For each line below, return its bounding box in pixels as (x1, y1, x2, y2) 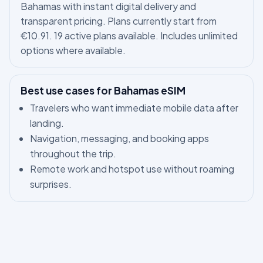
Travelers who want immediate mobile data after (29, 101, 238, 114)
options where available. (20, 44, 126, 57)
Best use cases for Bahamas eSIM (20, 84, 186, 97)
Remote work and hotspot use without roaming (29, 162, 234, 175)
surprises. (29, 177, 72, 190)
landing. (29, 116, 64, 129)
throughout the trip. (29, 147, 116, 160)
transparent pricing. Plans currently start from (20, 15, 217, 28)
